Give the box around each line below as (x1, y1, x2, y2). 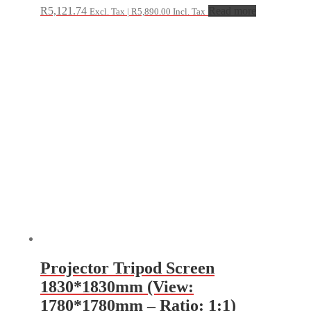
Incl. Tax (171, 6, 205, 17)
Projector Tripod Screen (40, 258, 215, 277)
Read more (208, 4, 256, 17)
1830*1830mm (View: (40, 277, 194, 296)
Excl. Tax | (90, 6, 131, 17)
